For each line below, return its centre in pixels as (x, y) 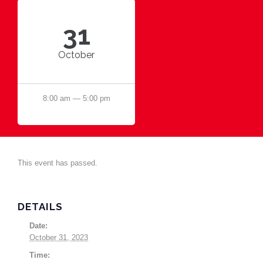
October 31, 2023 (59, 237)
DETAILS (40, 206)
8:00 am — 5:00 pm (76, 98)
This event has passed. (58, 163)
